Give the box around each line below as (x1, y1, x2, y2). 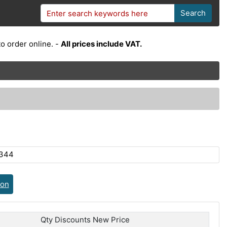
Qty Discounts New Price (40, 214, 130, 224)
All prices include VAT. (61, 39, 142, 49)
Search (180, 8, 206, 18)
